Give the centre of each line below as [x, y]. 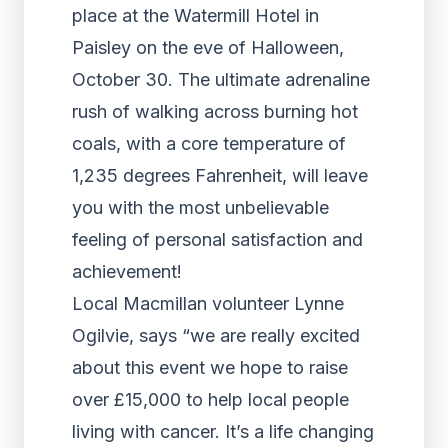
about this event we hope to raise [210, 367]
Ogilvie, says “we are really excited [216, 335]
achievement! [127, 271]
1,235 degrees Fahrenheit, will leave [220, 175]
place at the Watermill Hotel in [195, 15]
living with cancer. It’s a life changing [223, 431]
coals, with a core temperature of [209, 143]
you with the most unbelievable [200, 207]
